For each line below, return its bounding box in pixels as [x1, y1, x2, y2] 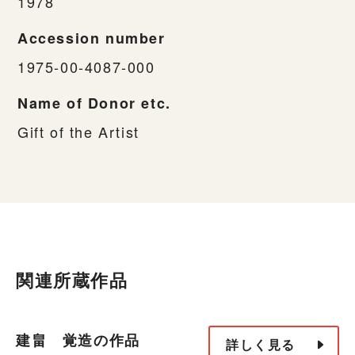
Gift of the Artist [17, 120, 139, 142]
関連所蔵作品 [16, 266, 128, 292]
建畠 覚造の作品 [16, 330, 140, 351]
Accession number [17, 27, 166, 48]
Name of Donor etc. [17, 92, 171, 113]
